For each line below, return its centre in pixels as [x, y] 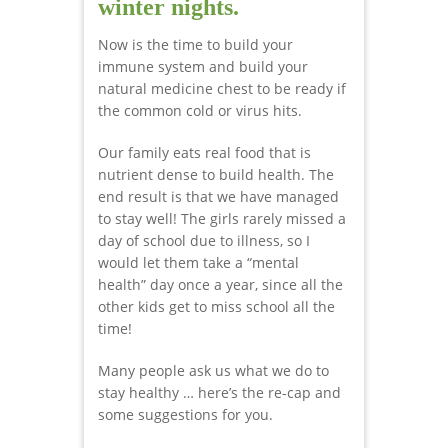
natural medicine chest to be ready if [222, 88]
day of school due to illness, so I [204, 240]
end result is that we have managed [218, 196]
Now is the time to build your [195, 44]
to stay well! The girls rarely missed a [222, 218]
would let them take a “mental [198, 262]
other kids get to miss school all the [216, 306]
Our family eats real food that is [204, 152]
